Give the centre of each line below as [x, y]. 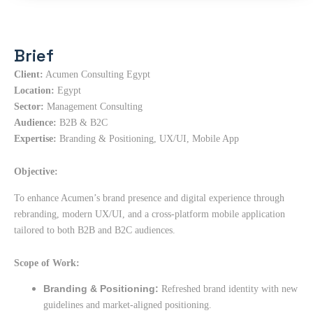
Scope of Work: [47, 263]
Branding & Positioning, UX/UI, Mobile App [148, 138]
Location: [34, 90]
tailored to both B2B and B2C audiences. [95, 230]
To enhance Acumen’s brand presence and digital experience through [149, 198]
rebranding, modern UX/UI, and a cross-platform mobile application [150, 214]
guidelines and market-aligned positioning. [128, 305]
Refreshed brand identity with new [228, 289]
